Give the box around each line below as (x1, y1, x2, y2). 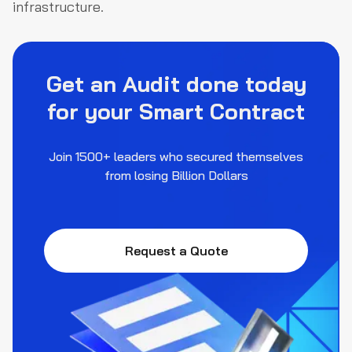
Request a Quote (124, 242, 228, 258)
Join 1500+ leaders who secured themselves (49, 148, 303, 164)
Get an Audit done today (46, 69, 306, 97)
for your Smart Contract (47, 97, 305, 125)
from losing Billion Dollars (104, 167, 248, 183)
